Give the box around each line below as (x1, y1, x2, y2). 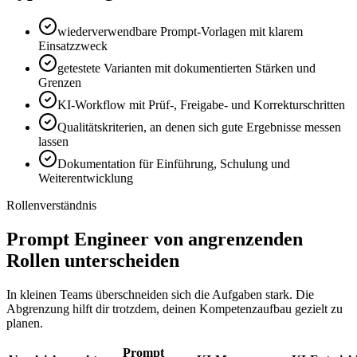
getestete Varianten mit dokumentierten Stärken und (57, 61, 316, 76)
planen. (6, 316, 43, 331)
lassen (38, 135, 69, 149)
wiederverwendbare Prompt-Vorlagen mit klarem (57, 25, 303, 39)
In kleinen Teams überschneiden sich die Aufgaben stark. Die (6, 288, 314, 302)
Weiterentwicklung (38, 171, 133, 186)
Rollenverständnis (6, 198, 96, 213)
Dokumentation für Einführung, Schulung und (57, 157, 290, 171)
